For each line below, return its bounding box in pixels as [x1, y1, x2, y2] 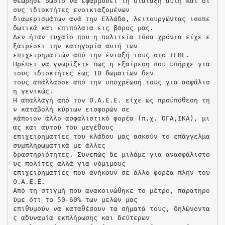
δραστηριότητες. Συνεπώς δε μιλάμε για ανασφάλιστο [13, 150, 210, 158]
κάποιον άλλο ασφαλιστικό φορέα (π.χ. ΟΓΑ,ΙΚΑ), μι [13, 114, 210, 122]
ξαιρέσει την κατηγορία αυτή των [13, 42, 138, 50]
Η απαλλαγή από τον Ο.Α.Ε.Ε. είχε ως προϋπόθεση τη [13, 96, 210, 104]
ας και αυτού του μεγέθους [13, 123, 114, 131]
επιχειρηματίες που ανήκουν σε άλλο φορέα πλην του [13, 168, 210, 176]
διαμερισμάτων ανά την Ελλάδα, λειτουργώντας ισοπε [13, 15, 210, 23]
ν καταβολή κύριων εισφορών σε [13, 105, 130, 113]
